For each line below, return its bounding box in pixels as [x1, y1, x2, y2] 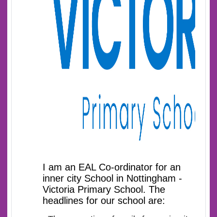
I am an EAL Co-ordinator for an [43, 161, 181, 172]
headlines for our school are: [43, 195, 165, 206]
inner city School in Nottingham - [43, 172, 182, 184]
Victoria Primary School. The [43, 184, 165, 195]
